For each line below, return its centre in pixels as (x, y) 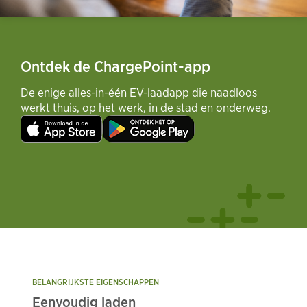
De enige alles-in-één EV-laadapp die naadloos (139, 92)
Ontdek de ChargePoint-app (115, 66)
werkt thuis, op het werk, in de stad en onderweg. (146, 107)
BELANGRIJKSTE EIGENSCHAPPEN (96, 282)
